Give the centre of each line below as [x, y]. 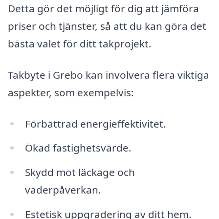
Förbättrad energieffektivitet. [95, 123]
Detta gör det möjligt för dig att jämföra [103, 9]
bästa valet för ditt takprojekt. [80, 44]
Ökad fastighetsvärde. [78, 148]
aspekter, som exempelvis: [71, 92]
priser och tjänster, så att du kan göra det [107, 26]
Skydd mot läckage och [80, 172]
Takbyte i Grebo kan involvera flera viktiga [109, 75]
